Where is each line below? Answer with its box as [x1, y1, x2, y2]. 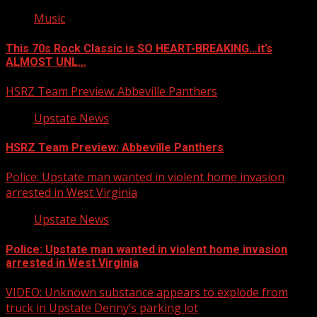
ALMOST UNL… [6, 54, 86, 69]
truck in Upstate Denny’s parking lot [6, 299, 198, 316]
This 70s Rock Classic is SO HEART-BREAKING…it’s [6, 41, 272, 55]
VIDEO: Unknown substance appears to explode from [6, 284, 288, 300]
